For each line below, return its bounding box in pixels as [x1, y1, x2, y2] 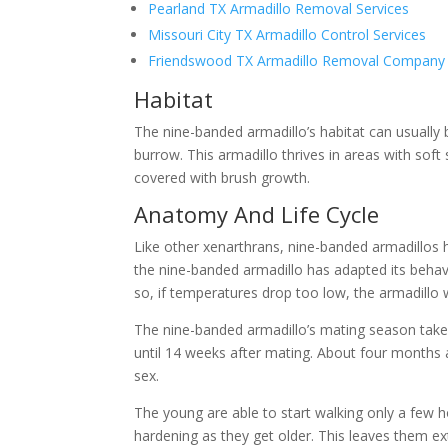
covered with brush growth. [134, 167, 311, 187]
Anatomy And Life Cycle [134, 198, 380, 229]
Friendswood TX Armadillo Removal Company [148, 50, 446, 70]
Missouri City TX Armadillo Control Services [148, 24, 427, 44]
